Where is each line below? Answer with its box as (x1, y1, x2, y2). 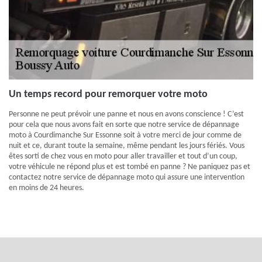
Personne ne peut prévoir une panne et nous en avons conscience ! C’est (9, 110, 244, 119)
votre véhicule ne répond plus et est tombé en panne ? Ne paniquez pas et (9, 163, 250, 171)
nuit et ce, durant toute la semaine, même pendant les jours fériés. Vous (9, 142, 244, 150)
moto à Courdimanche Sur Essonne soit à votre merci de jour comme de (9, 131, 242, 140)
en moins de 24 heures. (9, 184, 84, 192)
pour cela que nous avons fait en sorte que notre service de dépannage (9, 120, 239, 129)
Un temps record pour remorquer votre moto (9, 89, 208, 100)
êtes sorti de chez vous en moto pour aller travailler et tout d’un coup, (9, 152, 237, 161)
